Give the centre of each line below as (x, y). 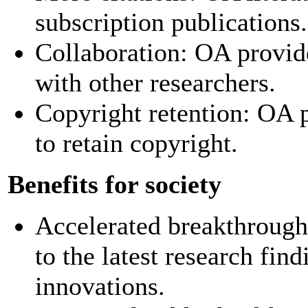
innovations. (100, 286)
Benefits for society (114, 185)
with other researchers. (155, 83)
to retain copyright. (136, 143)
